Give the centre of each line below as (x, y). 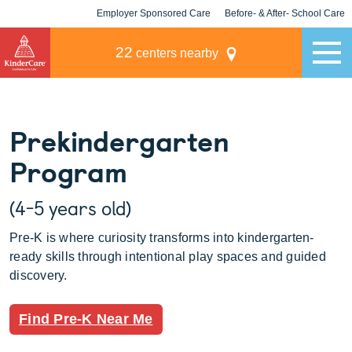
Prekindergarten (119, 140)
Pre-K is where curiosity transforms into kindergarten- (162, 238)
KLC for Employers (154, 41)
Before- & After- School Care (285, 13)
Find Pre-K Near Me (86, 319)
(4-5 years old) (70, 207)
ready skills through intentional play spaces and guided (168, 257)
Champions (285, 41)
